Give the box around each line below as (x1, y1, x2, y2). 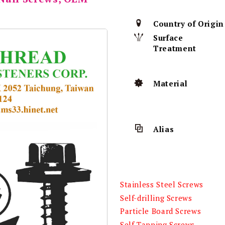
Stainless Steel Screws (120, 179, 203, 189)
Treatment (153, 43, 196, 54)
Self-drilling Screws (120, 192, 192, 203)
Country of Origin (153, 19, 224, 29)
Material (153, 78, 188, 89)
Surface (153, 33, 183, 43)
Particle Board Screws (120, 206, 201, 216)
